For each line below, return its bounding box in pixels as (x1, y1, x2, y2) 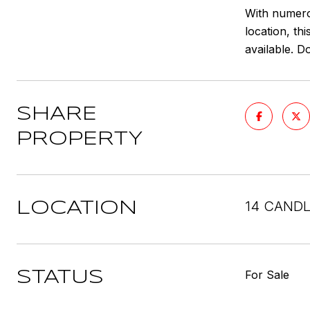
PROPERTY (17, 130, 143, 149)
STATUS (17, 268, 104, 287)
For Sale (245, 268, 289, 282)
